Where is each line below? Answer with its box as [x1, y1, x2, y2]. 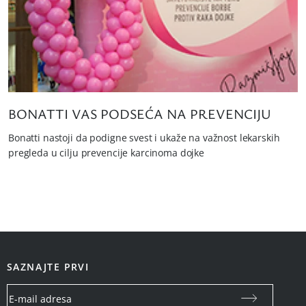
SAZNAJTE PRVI [7, 260, 89, 274]
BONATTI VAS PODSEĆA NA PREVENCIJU [8, 105, 271, 124]
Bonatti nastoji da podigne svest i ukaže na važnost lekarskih [8, 131, 280, 145]
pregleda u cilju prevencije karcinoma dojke [8, 146, 204, 160]
